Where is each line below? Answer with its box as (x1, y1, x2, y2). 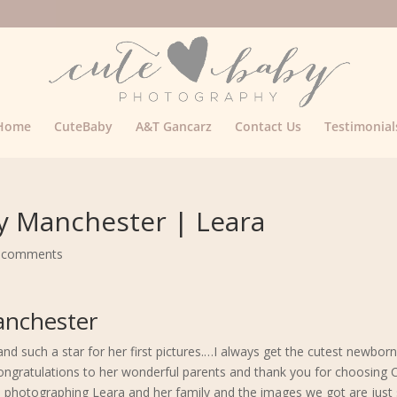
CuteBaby (53, 118, 113, 135)
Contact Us (234, 118, 301, 135)
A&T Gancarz (135, 118, 212, 135)
